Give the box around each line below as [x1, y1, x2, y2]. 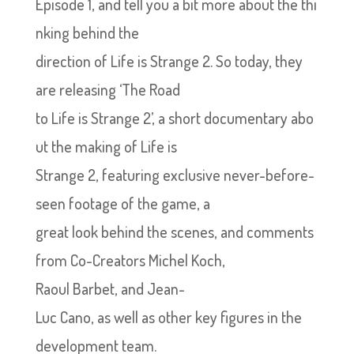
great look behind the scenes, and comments [35, 221, 317, 242]
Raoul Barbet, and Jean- [35, 278, 185, 299]
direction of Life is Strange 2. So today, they [35, 51, 303, 71]
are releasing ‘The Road [35, 79, 180, 100]
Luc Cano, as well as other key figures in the [35, 307, 302, 327]
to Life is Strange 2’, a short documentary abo [35, 107, 314, 128]
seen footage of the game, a [35, 193, 210, 213]
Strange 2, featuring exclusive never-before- [35, 164, 314, 185]
